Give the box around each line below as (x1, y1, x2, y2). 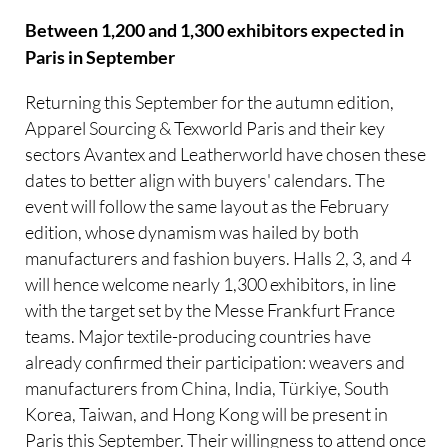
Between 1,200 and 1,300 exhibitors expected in (25, 20, 405, 42)
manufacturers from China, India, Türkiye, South (25, 376, 390, 399)
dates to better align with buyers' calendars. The (25, 168, 386, 191)
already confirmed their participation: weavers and (25, 350, 406, 373)
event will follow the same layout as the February (25, 194, 390, 217)
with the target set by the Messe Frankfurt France (25, 298, 396, 321)
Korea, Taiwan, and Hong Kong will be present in (25, 402, 389, 425)
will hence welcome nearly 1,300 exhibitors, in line (25, 272, 397, 295)
